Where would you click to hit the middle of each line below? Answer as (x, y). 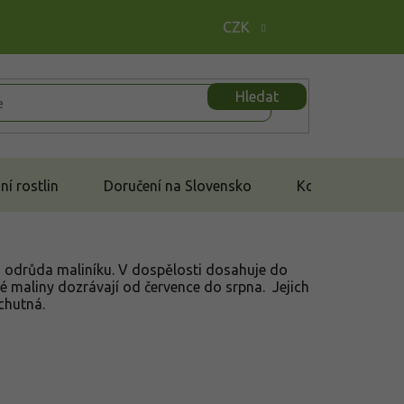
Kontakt (323, 185)
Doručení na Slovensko (178, 185)
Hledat (257, 96)
